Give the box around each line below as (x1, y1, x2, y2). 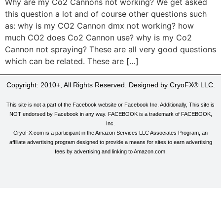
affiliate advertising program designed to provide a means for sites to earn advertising (9, 139, 212, 145)
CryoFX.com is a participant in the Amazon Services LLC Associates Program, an (13, 129, 208, 136)
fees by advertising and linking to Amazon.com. (54, 148, 167, 154)
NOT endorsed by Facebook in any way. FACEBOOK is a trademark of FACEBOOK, (9, 110, 212, 117)
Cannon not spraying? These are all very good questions (5, 44, 216, 55)
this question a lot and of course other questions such (5, 9, 207, 19)
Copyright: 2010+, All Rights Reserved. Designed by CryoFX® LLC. (6, 80, 215, 89)
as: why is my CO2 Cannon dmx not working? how (5, 21, 194, 31)
